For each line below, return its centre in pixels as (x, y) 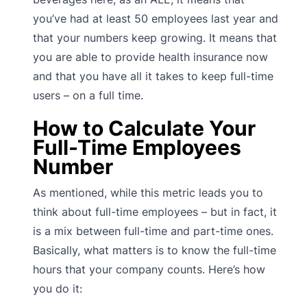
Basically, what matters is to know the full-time (155, 250)
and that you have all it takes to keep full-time (153, 76)
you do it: (58, 288)
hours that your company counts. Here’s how (149, 269)
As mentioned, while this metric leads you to (148, 192)
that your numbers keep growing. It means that (155, 37)
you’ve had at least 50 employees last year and (156, 18)
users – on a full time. (88, 95)
